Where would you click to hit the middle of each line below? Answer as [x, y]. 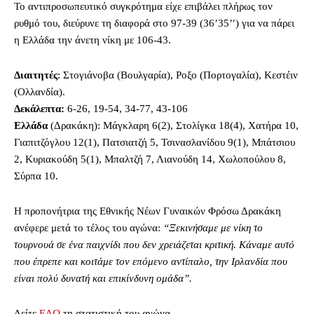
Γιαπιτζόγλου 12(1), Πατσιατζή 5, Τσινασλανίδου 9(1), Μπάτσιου [155, 143]
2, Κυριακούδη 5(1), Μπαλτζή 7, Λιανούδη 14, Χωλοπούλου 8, [150, 159]
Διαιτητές [36, 75]
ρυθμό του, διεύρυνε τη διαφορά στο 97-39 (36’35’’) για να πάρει [154, 23]
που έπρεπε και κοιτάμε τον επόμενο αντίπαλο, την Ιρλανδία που [151, 262]
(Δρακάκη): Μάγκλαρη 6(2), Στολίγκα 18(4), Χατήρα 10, [173, 126]
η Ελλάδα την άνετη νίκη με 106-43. [93, 40]
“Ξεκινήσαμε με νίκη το [213, 228]
